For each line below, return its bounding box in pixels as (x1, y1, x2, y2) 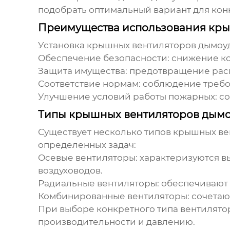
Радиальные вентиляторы (37, 178, 157, 189)
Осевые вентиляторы (37, 152, 136, 163)
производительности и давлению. (37, 217, 195, 227)
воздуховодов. (37, 165, 103, 176)
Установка (37, 40, 87, 51)
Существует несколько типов (37, 127, 173, 138)
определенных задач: (37, 140, 136, 150)
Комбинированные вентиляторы (37, 191, 187, 202)
